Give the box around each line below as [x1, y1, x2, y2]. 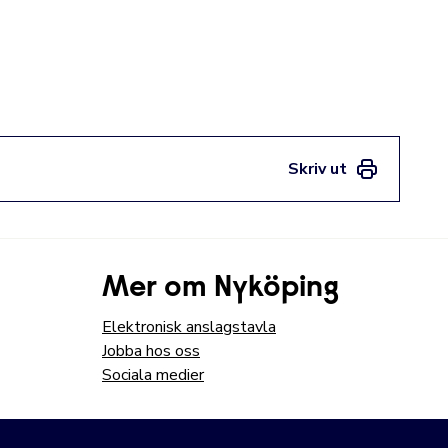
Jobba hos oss [102, 340, 200, 362]
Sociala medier [102, 364, 204, 386]
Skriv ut [288, 158, 347, 180]
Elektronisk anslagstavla [102, 316, 276, 338]
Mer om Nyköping [102, 274, 339, 304]
